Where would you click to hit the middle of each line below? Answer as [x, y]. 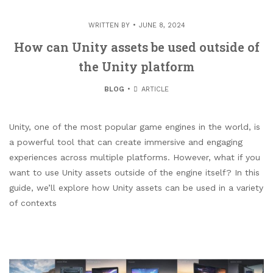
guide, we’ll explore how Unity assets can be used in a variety [136, 187]
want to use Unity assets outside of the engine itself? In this [134, 172]
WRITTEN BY [109, 25]
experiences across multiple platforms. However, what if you [135, 157]
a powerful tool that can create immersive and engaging [126, 142]
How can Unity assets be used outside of [136, 47]
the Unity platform [136, 66]
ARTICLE [154, 89]
